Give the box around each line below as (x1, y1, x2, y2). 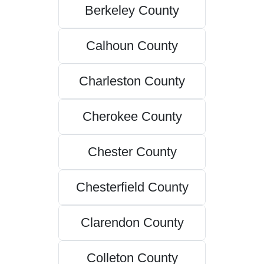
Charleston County (79, 74, 185, 89)
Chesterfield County (75, 180, 189, 195)
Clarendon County (80, 215, 184, 230)
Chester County (87, 144, 177, 160)
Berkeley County (85, 3, 179, 18)
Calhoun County (86, 38, 178, 54)
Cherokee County (82, 109, 182, 124)
